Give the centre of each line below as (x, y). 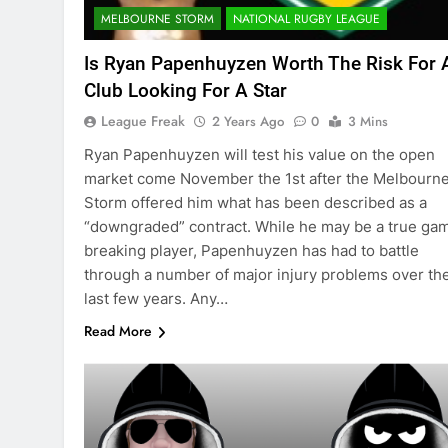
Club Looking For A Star (185, 91)
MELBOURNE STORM (157, 19)
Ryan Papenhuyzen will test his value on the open (259, 155)
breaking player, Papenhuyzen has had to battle (251, 251)
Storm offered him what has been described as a (255, 203)
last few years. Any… (156, 299)
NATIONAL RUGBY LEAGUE (306, 19)
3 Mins (368, 122)
